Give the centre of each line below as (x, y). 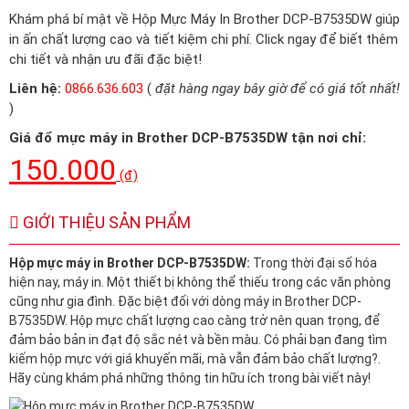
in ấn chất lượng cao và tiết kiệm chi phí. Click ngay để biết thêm (204, 40)
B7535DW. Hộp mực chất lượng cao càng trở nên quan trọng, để (194, 321)
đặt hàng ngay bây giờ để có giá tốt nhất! (278, 89)
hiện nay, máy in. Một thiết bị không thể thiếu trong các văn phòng (200, 283)
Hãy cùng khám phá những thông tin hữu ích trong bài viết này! (190, 378)
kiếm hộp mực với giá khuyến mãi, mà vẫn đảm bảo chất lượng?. (195, 359)
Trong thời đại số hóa (315, 263)
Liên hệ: (35, 89)
